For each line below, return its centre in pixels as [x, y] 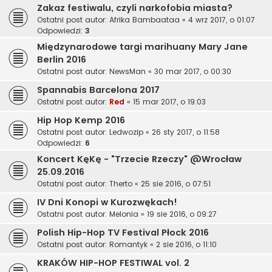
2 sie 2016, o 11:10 [186, 245]
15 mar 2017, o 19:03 [169, 102]
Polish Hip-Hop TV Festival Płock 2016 [123, 233]
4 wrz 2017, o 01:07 [222, 20]
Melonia [124, 214]
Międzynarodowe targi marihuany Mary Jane [142, 47]
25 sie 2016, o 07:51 [176, 184]
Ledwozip [126, 132]
